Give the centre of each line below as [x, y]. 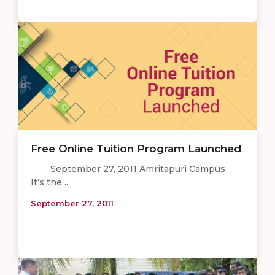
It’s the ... [50, 182]
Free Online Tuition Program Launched [136, 148]
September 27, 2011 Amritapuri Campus [130, 168]
